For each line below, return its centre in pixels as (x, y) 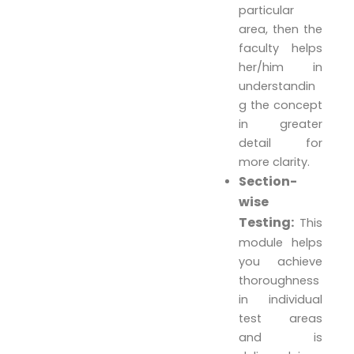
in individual (281, 300)
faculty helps (281, 49)
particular (267, 11)
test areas (281, 319)
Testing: (267, 223)
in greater (281, 124)
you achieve (281, 262)
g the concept (281, 105)
